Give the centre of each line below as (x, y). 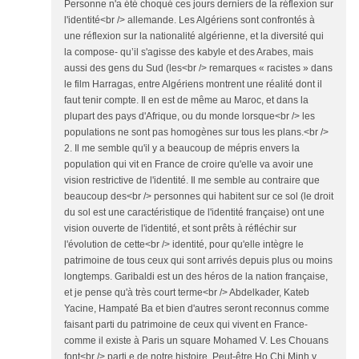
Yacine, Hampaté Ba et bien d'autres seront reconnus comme (197, 309)
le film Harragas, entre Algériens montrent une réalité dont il (193, 84)
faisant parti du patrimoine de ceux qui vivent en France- (186, 325)
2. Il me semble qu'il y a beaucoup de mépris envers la (182, 148)
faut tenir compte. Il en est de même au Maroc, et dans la (186, 100)
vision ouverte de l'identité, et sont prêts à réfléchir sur (180, 228)
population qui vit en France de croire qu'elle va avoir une (189, 164)
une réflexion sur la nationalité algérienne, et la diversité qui (194, 36)
